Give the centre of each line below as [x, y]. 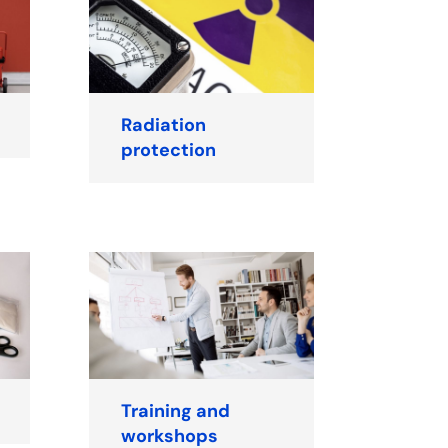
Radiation [164, 125]
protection [169, 150]
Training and [176, 410]
